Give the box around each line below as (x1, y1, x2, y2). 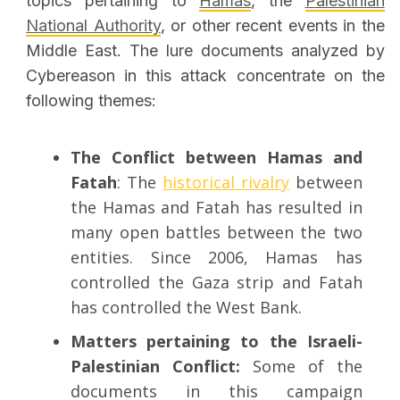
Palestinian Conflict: (71, 355, 253, 378)
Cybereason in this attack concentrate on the (26, 66, 385, 86)
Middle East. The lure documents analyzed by (26, 41, 385, 61)
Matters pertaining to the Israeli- (71, 330, 362, 353)
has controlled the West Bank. (71, 296, 303, 319)
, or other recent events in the (160, 16, 385, 36)
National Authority (26, 16, 161, 36)
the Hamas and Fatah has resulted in (71, 196, 362, 219)
